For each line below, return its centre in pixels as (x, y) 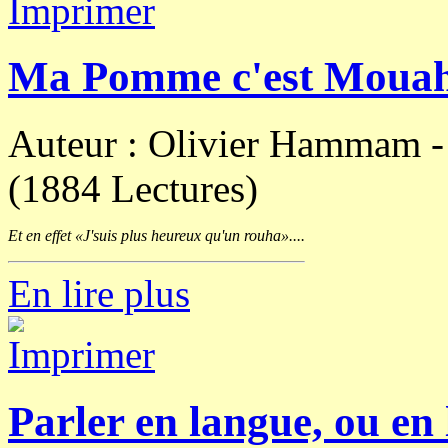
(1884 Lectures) (133, 189)
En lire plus (99, 294)
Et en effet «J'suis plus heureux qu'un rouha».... (156, 236)
